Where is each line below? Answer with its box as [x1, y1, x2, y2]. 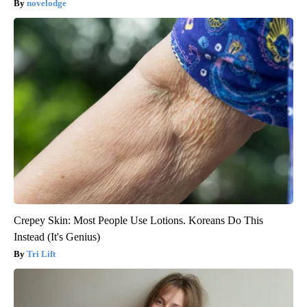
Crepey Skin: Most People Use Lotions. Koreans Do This [14, 214, 263, 226]
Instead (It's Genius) [14, 230, 100, 243]
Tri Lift [27, 248, 56, 259]
